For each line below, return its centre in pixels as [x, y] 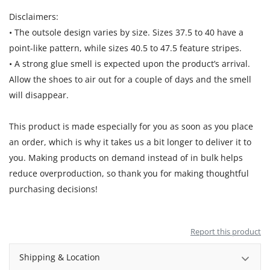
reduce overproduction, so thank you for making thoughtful [129, 173]
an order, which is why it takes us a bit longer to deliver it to [130, 142]
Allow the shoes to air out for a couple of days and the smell [130, 79]
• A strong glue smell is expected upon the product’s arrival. [130, 63]
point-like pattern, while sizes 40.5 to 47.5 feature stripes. [125, 48]
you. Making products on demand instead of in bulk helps [126, 157]
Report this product [226, 231]
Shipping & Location [60, 257]
